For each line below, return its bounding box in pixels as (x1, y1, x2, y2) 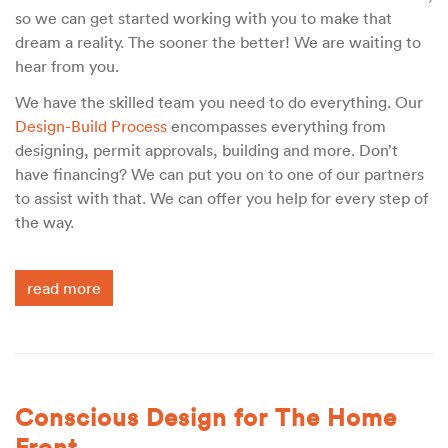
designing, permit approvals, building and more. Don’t (15, 139, 398, 160)
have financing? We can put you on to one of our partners (15, 163, 424, 184)
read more (27, 277, 101, 298)
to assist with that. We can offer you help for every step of (15, 187, 428, 208)
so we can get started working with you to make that (15, 7, 392, 28)
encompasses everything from (167, 115, 386, 136)
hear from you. (15, 55, 123, 76)
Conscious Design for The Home (15, 401, 397, 432)
